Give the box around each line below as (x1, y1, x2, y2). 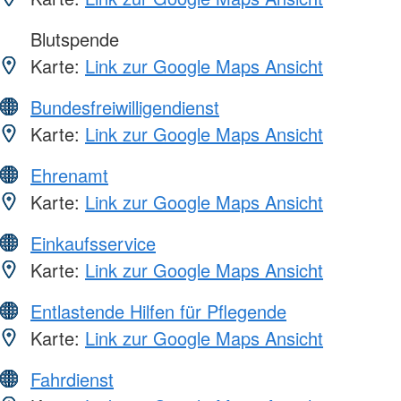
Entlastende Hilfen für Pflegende (30, 298, 286, 325)
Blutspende (25, 26, 119, 53)
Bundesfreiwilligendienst (30, 94, 219, 121)
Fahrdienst (30, 366, 114, 393)
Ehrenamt (30, 162, 108, 189)
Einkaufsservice (30, 230, 156, 257)
